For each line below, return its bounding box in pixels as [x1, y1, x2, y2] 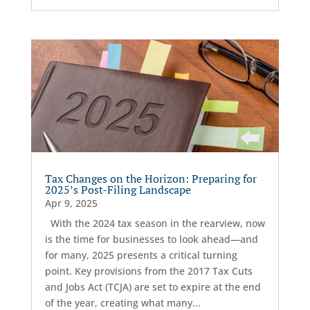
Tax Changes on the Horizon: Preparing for [44, 170, 257, 186]
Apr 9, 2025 [44, 196, 98, 210]
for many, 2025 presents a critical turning [44, 248, 237, 262]
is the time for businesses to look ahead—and [44, 232, 258, 246]
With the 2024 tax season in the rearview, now [44, 216, 265, 230]
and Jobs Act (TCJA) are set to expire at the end [44, 280, 261, 293]
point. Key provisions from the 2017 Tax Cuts [44, 264, 253, 277]
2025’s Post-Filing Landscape [44, 181, 191, 197]
